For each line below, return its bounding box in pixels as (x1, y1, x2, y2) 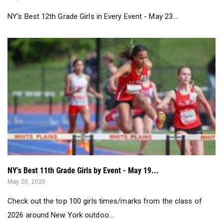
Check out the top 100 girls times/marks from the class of (7, 197, 202, 206)
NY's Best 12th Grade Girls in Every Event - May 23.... (7, 12, 179, 21)
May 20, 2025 (7, 178, 46, 186)
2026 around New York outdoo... (7, 211, 114, 220)
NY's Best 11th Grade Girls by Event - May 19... (7, 166, 159, 176)
